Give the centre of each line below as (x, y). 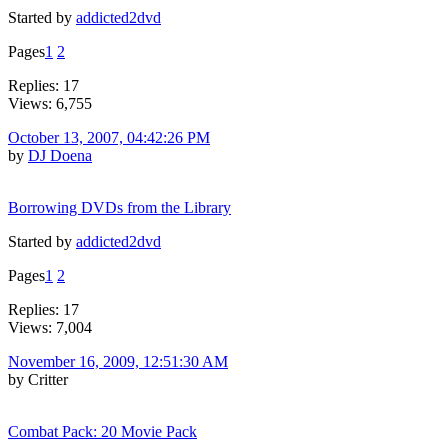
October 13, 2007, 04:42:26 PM (109, 137)
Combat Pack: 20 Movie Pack (102, 431)
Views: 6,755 (50, 103)
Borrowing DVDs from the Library (119, 207)
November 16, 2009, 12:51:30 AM (118, 361)
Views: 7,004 (50, 327)
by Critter (38, 379)
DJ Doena (60, 155)
